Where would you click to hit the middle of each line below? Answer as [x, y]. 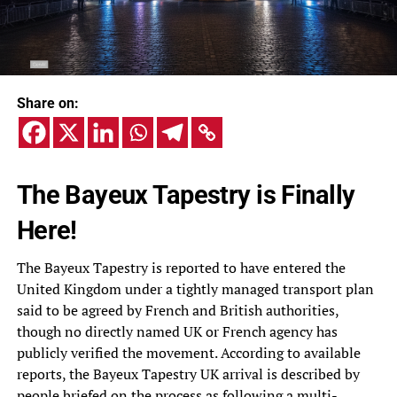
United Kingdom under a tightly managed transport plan [195, 289]
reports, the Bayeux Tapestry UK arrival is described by [188, 374]
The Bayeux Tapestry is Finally [186, 195]
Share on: [47, 104]
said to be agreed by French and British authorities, [177, 311]
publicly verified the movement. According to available [188, 353]
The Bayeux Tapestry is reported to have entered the [181, 268]
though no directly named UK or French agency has [177, 332]
